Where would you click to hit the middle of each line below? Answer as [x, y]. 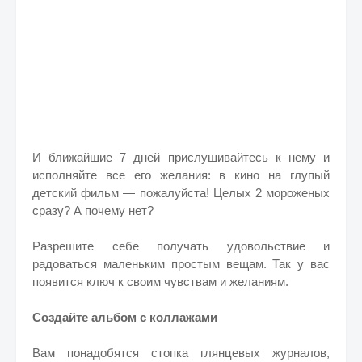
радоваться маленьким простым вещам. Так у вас [181, 264]
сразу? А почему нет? [93, 210]
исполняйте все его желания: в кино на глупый [181, 175]
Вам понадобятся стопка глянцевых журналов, [181, 353]
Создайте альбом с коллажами [125, 317]
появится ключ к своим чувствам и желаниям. [160, 282]
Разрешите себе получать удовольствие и [181, 246]
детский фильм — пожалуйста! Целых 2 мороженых [181, 193]
